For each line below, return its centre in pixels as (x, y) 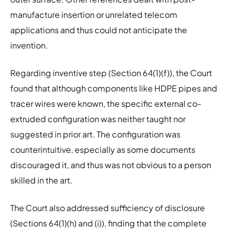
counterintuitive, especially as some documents (103, 149)
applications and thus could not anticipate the (99, 30)
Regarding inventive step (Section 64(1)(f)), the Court (111, 73)
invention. (29, 45)
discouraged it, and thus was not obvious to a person (111, 165)
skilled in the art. (41, 180)
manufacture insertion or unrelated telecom (94, 14)
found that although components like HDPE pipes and (114, 88)
